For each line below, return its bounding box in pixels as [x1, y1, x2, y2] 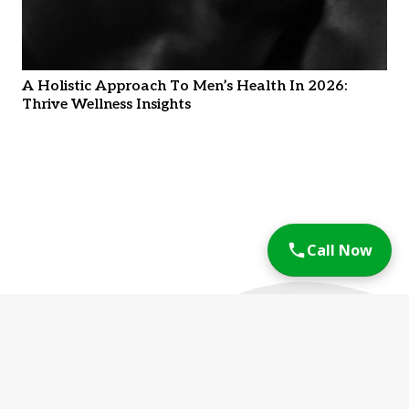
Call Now [307, 240, 372, 260]
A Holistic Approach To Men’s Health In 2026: [22, 77, 347, 95]
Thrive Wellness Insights [22, 95, 191, 113]
